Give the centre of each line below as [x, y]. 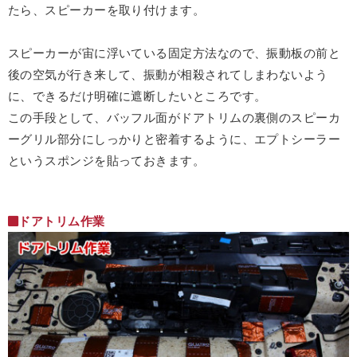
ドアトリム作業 [62, 221]
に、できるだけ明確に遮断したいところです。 [137, 96]
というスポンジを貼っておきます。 [107, 160]
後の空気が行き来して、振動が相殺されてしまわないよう [168, 74]
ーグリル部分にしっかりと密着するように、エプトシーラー [175, 139]
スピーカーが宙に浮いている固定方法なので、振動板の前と [175, 53]
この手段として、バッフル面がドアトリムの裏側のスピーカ [175, 117]
